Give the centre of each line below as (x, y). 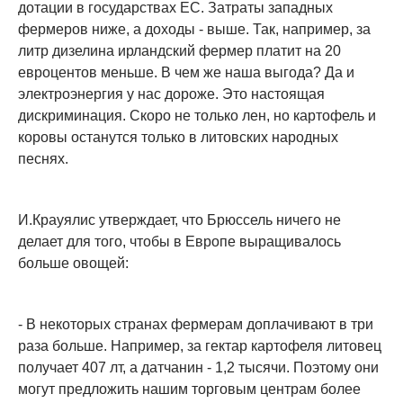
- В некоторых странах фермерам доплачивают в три (196, 324)
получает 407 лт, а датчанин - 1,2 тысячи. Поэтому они (198, 367)
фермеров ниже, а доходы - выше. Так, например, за (194, 29)
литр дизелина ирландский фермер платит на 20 (179, 50)
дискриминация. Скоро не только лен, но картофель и (197, 115)
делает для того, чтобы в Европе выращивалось (179, 241)
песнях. (43, 158)
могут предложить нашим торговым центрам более (189, 389)
